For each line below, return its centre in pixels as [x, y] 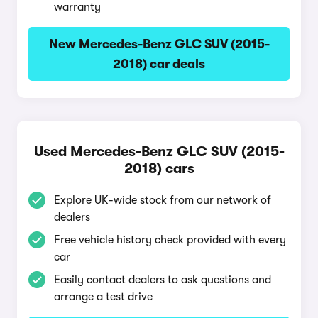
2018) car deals [159, 64]
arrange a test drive [103, 297]
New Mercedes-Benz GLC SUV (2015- [159, 44]
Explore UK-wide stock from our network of [163, 200]
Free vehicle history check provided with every [170, 240]
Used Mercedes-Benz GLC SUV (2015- [159, 152]
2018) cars [159, 169]
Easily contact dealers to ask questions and [163, 280]
